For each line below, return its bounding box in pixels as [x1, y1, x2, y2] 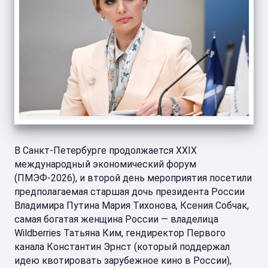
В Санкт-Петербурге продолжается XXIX [14, 145, 197, 156]
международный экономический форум [14, 159, 196, 170]
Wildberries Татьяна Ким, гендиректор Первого [14, 227, 226, 239]
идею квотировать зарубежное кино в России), [14, 255, 232, 266]
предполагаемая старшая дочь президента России [14, 186, 245, 197]
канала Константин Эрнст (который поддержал [14, 241, 230, 252]
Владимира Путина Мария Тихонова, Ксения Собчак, [14, 200, 249, 211]
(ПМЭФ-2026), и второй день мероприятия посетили [14, 172, 252, 184]
